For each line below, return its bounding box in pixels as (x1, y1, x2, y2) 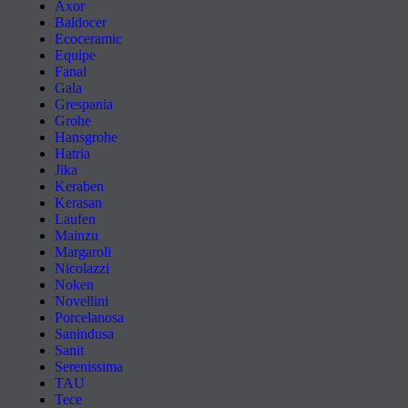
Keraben (55, 178, 104, 194)
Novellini (55, 293, 108, 309)
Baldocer (55, 15, 107, 30)
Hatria (55, 146, 90, 161)
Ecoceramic (55, 31, 122, 46)
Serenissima (55, 359, 123, 374)
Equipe (55, 47, 96, 63)
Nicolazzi (55, 260, 109, 276)
